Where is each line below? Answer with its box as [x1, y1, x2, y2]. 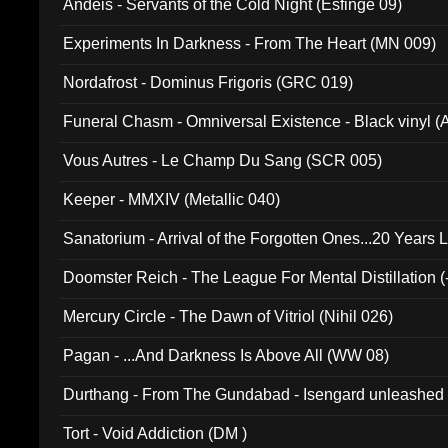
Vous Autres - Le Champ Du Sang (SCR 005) [63, 152, 383, 169]
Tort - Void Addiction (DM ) [63, 425, 248, 442]
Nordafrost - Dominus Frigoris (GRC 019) [63, 74, 354, 91]
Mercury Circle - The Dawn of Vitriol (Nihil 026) [63, 308, 394, 325]
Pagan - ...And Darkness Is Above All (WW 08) [63, 347, 390, 364]
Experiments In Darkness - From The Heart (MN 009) [63, 35, 437, 52]
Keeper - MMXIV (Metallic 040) [63, 191, 281, 208]
